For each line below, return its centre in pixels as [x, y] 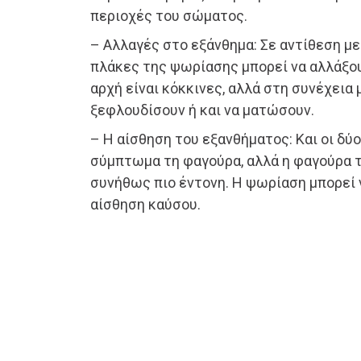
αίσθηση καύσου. [145, 205]
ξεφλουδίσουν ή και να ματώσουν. [202, 110]
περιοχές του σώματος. [169, 16]
